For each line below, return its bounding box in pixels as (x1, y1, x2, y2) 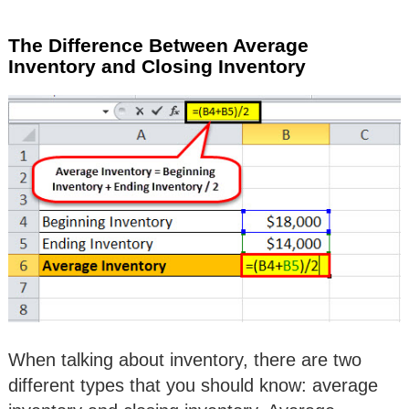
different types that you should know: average (8, 374, 378, 395)
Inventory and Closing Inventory (8, 56, 306, 78)
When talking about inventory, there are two (8, 349, 362, 370)
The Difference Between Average (8, 35, 309, 57)
